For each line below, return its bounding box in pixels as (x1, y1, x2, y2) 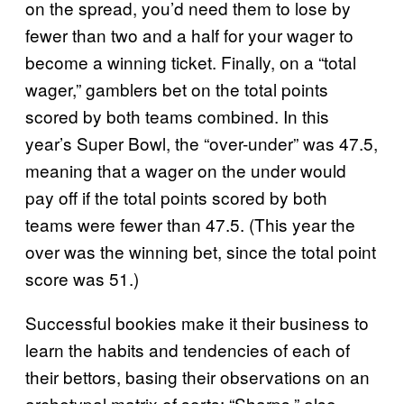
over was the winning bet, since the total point (25, 239, 376, 263)
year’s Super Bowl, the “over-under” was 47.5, (25, 131, 378, 155)
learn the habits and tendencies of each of (25, 337, 350, 362)
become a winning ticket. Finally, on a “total (25, 50, 356, 74)
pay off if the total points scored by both (25, 185, 327, 209)
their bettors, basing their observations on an (25, 364, 370, 389)
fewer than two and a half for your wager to (25, 23, 353, 47)
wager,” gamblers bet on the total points (25, 77, 328, 101)
